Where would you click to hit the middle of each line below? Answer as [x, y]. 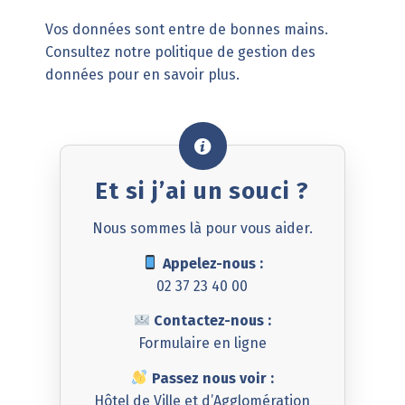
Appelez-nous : [211, 263]
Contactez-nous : [213, 321]
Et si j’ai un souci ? [202, 192]
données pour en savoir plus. [142, 74]
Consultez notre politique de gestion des [180, 52]
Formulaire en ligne [202, 344]
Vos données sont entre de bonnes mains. [186, 29]
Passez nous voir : [211, 378]
